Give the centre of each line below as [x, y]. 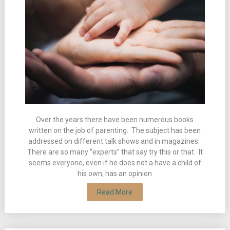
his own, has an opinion [115, 174]
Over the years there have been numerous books [115, 120]
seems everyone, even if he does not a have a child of [115, 163]
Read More [115, 192]
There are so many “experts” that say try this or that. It [115, 152]
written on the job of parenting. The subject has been [115, 131]
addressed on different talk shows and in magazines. [115, 141]
